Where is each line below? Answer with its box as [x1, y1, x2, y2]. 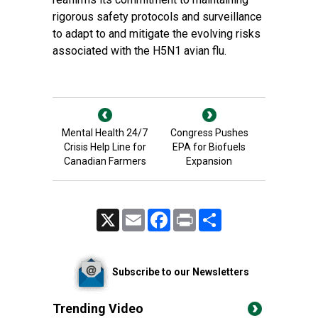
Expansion [186, 155, 232, 167]
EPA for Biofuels [172, 141, 246, 153]
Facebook [170, 209, 208, 219]
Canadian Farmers [63, 155, 146, 167]
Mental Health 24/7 [62, 127, 148, 138]
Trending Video [53, 301, 143, 316]
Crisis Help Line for [63, 141, 146, 153]
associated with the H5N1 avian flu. [53, 44, 226, 57]
